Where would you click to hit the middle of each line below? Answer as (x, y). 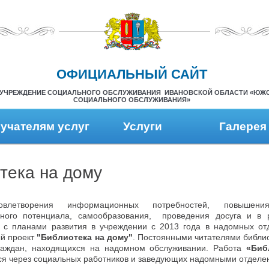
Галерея (243, 126)
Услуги (143, 126)
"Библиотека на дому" (85, 237)
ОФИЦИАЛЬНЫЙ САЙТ (131, 74)
